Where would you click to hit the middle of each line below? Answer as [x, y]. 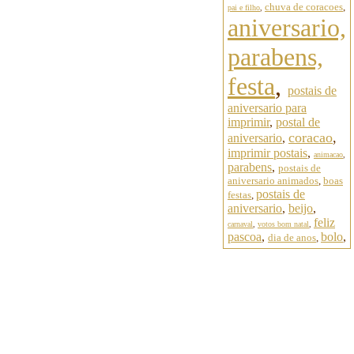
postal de [298, 122]
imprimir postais [267, 153]
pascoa [245, 237]
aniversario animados [273, 181]
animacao [328, 154]
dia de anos [292, 237]
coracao [311, 137]
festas [239, 195]
